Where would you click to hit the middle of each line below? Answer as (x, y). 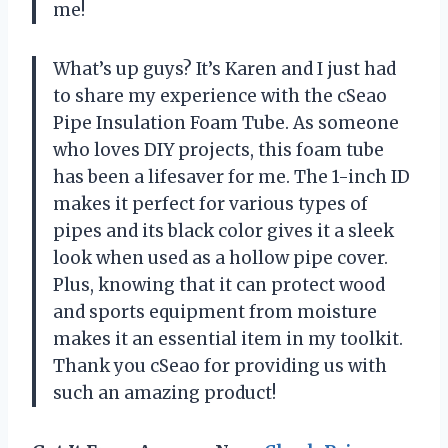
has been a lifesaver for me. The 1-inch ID (231, 176)
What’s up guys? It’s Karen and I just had (224, 68)
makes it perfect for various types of (210, 203)
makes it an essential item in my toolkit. (228, 338)
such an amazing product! (164, 392)
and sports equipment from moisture (215, 311)
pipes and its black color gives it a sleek (223, 230)
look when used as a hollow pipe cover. (220, 257)
